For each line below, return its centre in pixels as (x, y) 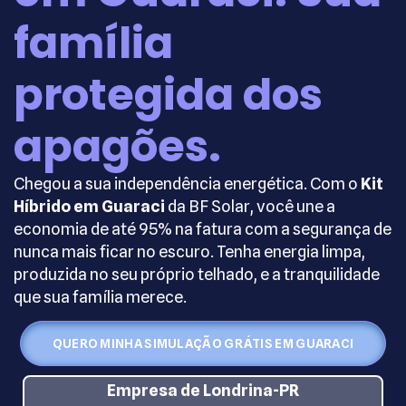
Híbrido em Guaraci (89, 206)
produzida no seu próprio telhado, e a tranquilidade (197, 274)
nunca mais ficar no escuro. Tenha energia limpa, (189, 251)
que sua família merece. (100, 297)
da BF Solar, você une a (250, 206)
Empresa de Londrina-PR (203, 391)
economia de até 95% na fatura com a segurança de (203, 229)
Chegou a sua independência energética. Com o (187, 184)
